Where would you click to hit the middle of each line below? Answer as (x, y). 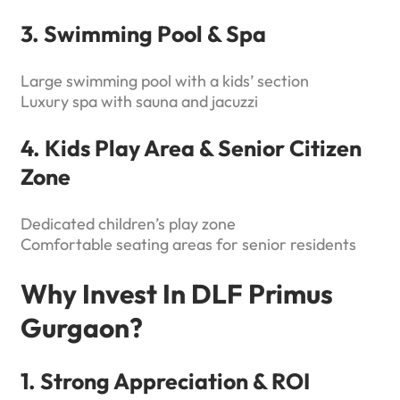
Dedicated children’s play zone (128, 224)
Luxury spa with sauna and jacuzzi (139, 102)
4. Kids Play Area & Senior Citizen (191, 149)
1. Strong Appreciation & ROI (165, 382)
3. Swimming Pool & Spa (143, 34)
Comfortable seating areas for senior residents (188, 245)
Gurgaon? (82, 328)
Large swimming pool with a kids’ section (165, 81)
